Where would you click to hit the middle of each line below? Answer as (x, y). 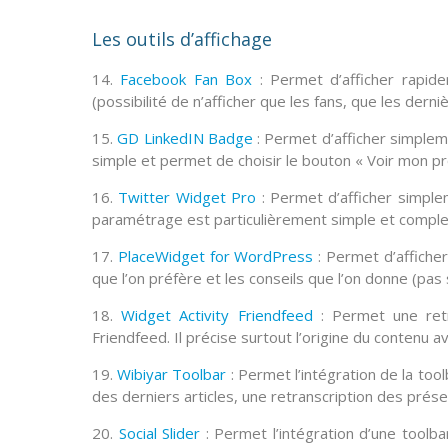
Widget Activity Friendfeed (217, 315)
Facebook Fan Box (186, 79)
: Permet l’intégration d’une (301, 433)
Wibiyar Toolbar (172, 374)
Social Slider (159, 433)
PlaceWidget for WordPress (215, 256)
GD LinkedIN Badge (185, 138)
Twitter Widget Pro (187, 197)
